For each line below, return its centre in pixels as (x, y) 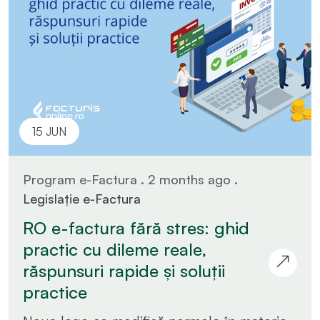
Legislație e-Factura (82, 198)
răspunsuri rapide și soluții (124, 270)
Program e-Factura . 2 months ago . (130, 179)
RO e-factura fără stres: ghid (136, 227)
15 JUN (49, 131)
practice (55, 292)
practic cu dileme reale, (115, 249)
